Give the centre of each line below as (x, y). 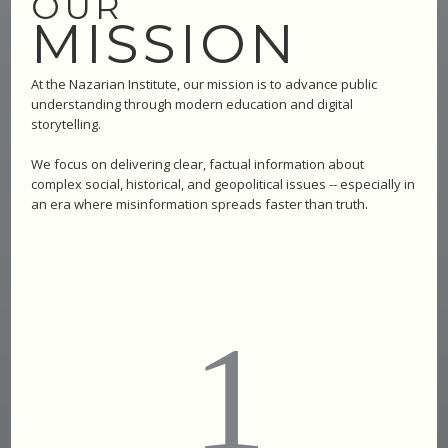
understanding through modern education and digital (192, 103)
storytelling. (68, 123)
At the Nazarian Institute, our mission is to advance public (204, 83)
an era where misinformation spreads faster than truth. (200, 203)
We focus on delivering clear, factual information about (198, 163)
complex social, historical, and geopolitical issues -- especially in (223, 183)
